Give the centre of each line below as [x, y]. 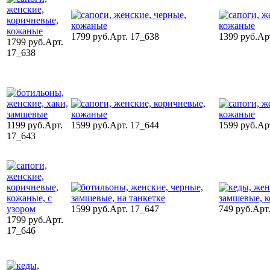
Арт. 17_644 [134, 125]
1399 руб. [238, 36]
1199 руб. [26, 125]
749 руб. [236, 209]
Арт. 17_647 [134, 209]
